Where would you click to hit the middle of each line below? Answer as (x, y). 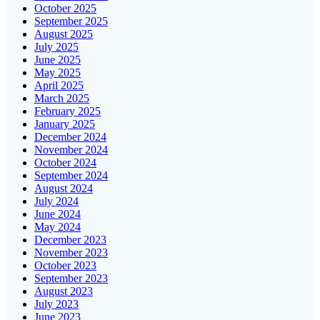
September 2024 (71, 175)
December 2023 (70, 239)
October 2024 (65, 162)
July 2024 (56, 201)
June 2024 (57, 214)
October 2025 (65, 8)
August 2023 (64, 291)
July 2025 (56, 46)
